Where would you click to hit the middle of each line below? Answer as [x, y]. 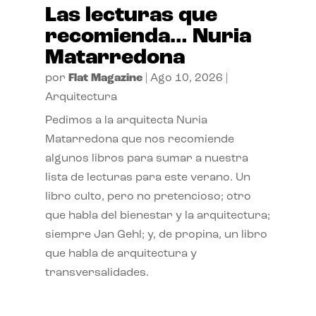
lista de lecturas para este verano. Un [147, 177]
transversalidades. [97, 273]
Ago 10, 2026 [186, 78]
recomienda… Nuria [148, 37]
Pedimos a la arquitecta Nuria [126, 120]
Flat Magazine [105, 78]
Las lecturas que [131, 16]
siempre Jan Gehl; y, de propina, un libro [156, 235]
